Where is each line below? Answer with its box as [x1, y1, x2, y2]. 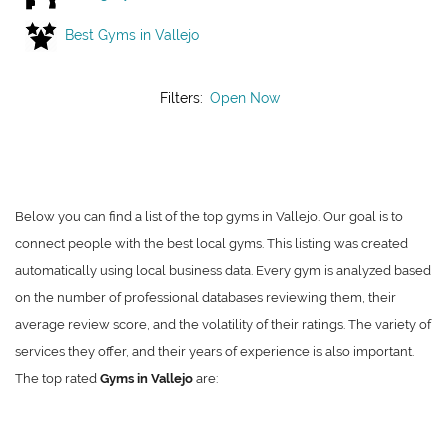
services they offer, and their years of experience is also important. [15, 344, 414, 360]
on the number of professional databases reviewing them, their [15, 290, 396, 306]
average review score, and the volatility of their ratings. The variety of [15, 317, 431, 333]
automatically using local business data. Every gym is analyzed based [15, 263, 431, 279]
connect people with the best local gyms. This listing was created [15, 236, 408, 252]
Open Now [209, 90, 280, 106]
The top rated [15, 371, 100, 387]
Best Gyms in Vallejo [65, 26, 199, 43]
